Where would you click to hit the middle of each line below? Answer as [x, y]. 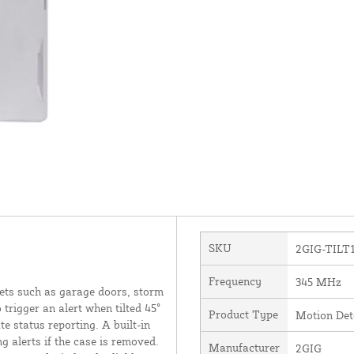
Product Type [243, 314]
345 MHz [318, 281]
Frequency [235, 281]
